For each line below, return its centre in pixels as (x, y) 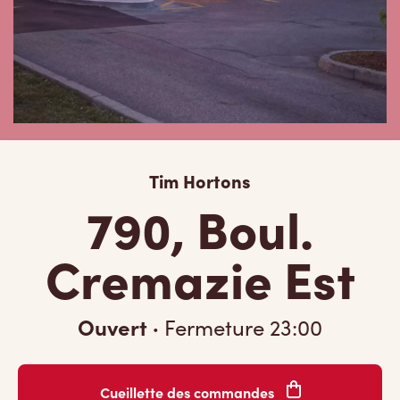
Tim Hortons (200, 180)
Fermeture (214, 327)
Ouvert (115, 326)
